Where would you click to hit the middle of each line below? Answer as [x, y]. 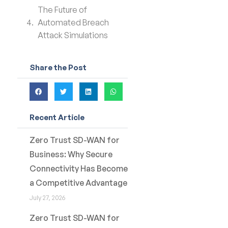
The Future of [62, 10]
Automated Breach [73, 22]
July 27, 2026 [47, 197]
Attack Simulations [73, 35]
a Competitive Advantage [78, 183]
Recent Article [57, 117]
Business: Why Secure [71, 154]
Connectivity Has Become [78, 168]
